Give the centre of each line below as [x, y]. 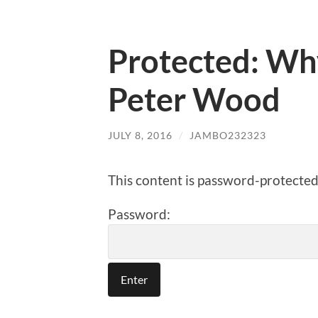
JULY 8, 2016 [140, 136]
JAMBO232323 [228, 136]
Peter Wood [194, 100]
